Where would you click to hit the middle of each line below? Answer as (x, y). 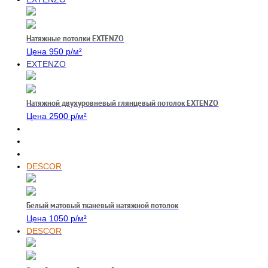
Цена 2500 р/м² (57, 116)
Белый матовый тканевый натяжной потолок (103, 205)
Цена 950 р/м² (54, 51)
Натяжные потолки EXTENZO (75, 39)
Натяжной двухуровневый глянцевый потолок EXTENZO (123, 103)
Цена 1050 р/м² (57, 218)
